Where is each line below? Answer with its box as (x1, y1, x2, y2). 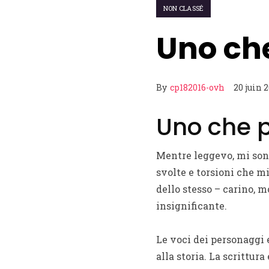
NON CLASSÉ (163, 4, 204, 13)
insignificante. (156, 199, 227, 212)
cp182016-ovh (169, 82, 225, 93)
